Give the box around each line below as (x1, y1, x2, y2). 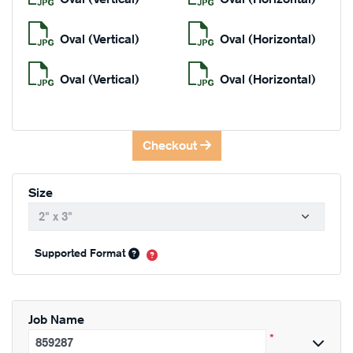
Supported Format (35, 246, 128, 261)
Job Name (28, 312, 84, 328)
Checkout (142, 138, 200, 154)
